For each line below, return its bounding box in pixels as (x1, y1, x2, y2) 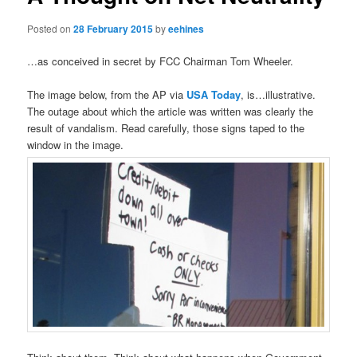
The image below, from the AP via (27, 86, 187, 102)
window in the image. (27, 136, 124, 152)
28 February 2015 (73, 21, 154, 36)
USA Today (186, 86, 241, 102)
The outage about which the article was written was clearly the (27, 103, 314, 119)
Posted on (27, 21, 74, 35)
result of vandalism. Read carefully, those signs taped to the (27, 120, 305, 135)
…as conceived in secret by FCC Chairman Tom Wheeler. (27, 53, 294, 69)
